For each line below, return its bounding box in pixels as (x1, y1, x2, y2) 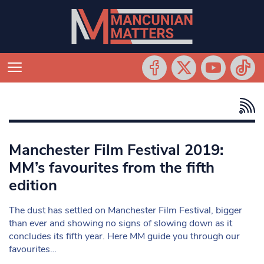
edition (9, 175, 57, 196)
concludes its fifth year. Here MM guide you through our (9, 230, 240, 243)
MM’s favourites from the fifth (9, 157, 214, 178)
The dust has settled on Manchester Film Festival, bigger (9, 204, 242, 217)
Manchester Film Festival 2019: (9, 140, 223, 160)
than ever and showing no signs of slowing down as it (9, 217, 232, 230)
